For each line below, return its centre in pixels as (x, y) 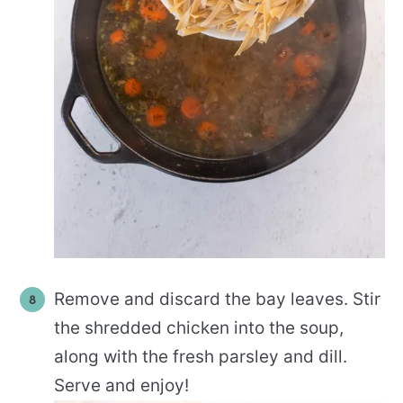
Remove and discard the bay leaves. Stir (217, 299)
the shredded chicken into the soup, (199, 327)
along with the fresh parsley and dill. (201, 356)
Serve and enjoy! (121, 385)
